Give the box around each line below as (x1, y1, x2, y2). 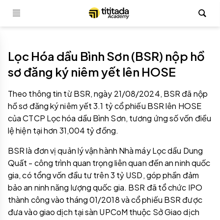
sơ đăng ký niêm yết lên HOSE (8, 64, 176, 79)
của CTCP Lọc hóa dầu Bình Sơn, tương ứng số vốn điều (8, 113, 211, 123)
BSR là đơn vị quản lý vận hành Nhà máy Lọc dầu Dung (8, 145, 203, 156)
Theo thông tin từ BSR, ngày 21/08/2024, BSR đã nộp (8, 88, 208, 99)
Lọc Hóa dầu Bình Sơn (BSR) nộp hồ (8, 49, 205, 63)
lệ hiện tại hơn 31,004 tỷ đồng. (8, 125, 118, 136)
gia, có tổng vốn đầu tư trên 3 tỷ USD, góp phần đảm (8, 170, 199, 180)
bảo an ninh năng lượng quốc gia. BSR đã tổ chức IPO (8, 182, 202, 192)
